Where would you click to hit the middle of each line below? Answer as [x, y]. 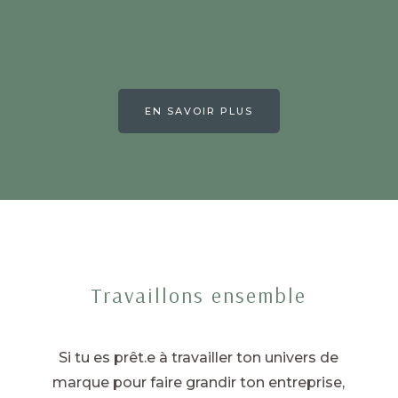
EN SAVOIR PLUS [199, 111]
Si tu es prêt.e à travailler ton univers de [199, 357]
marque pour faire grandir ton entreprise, [199, 382]
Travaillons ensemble [199, 295]
